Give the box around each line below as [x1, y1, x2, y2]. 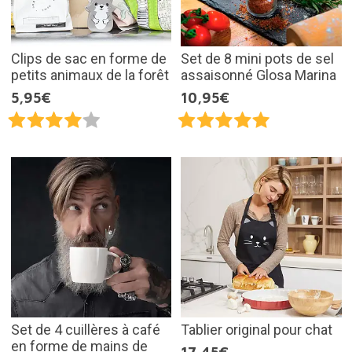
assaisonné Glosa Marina [181, 66, 336, 83]
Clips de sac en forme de [10, 49, 167, 67]
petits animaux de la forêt [10, 66, 169, 83]
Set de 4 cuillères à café [10, 321, 160, 339]
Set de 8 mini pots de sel [181, 49, 334, 67]
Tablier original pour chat [181, 321, 332, 339]
